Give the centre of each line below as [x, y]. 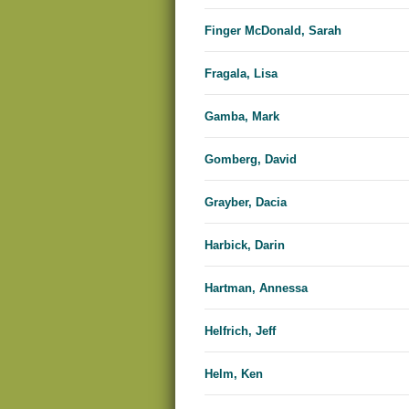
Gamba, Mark [242, 117]
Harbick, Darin [245, 246]
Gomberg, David [251, 160]
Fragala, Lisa [241, 74]
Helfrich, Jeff [240, 331]
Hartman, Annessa [256, 288]
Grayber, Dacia [246, 203]
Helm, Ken [234, 374]
